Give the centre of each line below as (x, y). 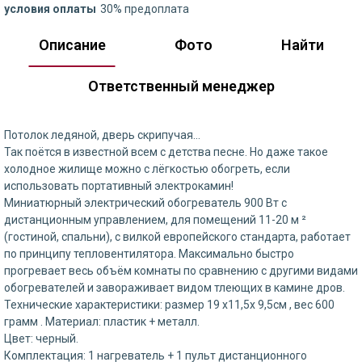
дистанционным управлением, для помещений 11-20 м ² (155, 220)
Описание (72, 45)
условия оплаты (50, 9)
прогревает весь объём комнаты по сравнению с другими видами (181, 271)
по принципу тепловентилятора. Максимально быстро (149, 254)
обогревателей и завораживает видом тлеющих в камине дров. (175, 288)
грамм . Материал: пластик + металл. (102, 322)
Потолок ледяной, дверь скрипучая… (102, 135)
